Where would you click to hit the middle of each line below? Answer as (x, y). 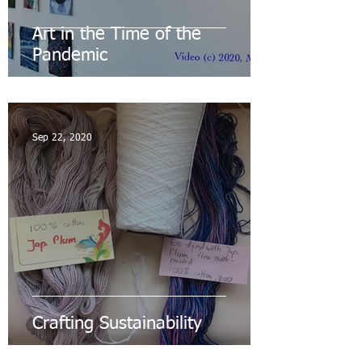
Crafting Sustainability (117, 324)
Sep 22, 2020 (62, 139)
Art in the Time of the (117, 35)
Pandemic (70, 56)
